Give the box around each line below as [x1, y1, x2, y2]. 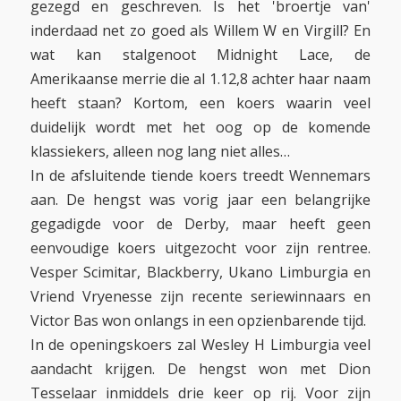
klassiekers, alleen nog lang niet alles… [30, 141, 290, 162]
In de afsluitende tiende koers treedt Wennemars [30, 166, 371, 186]
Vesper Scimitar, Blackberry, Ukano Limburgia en [30, 262, 371, 283]
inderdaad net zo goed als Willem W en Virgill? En [30, 21, 371, 41]
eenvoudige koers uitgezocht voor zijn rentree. [30, 238, 371, 259]
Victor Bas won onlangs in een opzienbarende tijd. [30, 311, 366, 331]
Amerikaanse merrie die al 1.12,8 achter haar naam [30, 69, 371, 90]
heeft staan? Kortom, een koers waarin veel [30, 93, 371, 114]
